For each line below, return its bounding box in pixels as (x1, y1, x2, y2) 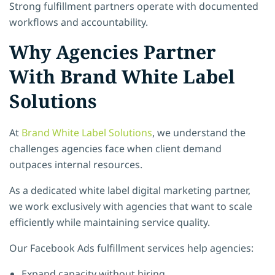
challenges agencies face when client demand (9, 141, 222, 155)
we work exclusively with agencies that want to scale (9, 199, 252, 213)
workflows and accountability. (9, 15, 148, 29)
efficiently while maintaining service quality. (9, 215, 210, 229)
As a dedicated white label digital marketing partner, (9, 183, 250, 197)
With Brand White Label (9, 63, 235, 89)
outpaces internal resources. (9, 157, 142, 171)
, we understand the (152, 125, 246, 139)
